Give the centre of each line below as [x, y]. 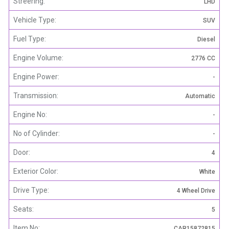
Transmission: [36, 95]
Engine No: [30, 114]
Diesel [206, 39]
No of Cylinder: [37, 133]
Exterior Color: [36, 171]
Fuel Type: [30, 39]
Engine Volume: [38, 58]
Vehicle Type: [35, 20]
